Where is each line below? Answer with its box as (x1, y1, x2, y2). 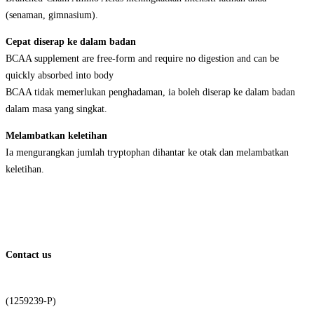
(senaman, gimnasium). (6, 10, 98, 21)
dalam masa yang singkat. (6, 104, 107, 115)
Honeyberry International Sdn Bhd (6, 279, 155, 290)
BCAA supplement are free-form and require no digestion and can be (6, 53, 279, 64)
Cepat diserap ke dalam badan (6, 36, 136, 48)
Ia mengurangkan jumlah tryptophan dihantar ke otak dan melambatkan (6, 147, 289, 158)
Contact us (6, 249, 51, 260)
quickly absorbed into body (6, 70, 114, 81)
